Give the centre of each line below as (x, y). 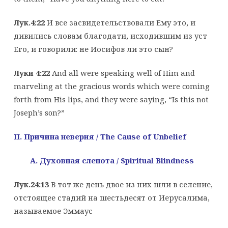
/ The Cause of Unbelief (140, 136)
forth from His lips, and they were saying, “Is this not (111, 99)
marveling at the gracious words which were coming (111, 86)
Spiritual (137, 160)
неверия (77, 136)
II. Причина (36, 136)
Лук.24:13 (32, 184)
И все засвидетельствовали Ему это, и (120, 22)
